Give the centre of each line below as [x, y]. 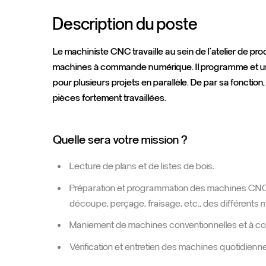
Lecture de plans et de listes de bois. [142, 166]
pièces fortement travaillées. [110, 98]
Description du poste [126, 24]
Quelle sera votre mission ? [121, 140]
